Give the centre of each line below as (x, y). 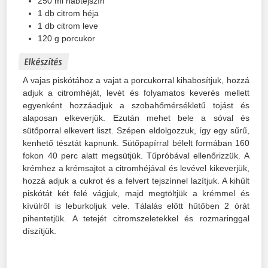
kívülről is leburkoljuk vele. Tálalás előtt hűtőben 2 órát (136, 205)
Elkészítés (43, 61)
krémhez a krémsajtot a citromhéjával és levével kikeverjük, (136, 168)
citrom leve (78, 26)
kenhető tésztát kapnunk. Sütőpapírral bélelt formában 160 (136, 143)
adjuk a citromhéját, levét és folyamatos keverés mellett (136, 92)
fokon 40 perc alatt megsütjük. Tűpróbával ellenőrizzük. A (136, 155)
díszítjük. (40, 231)
